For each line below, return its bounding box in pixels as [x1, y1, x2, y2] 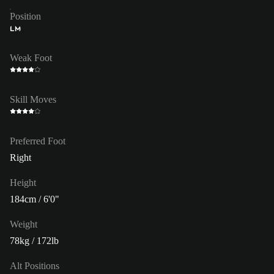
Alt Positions [10, 260, 59, 271]
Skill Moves [10, 94, 56, 105]
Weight [10, 218, 37, 229]
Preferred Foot [10, 135, 65, 146]
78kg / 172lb [10, 235, 59, 246]
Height [10, 177, 36, 188]
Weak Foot [10, 52, 52, 63]
